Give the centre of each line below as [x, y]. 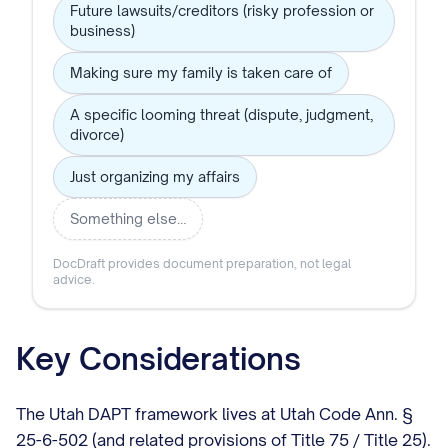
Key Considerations [158, 358]
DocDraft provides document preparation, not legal [202, 263]
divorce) [97, 134]
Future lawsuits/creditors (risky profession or [222, 10]
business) [102, 30]
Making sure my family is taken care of [201, 72]
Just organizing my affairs [155, 176]
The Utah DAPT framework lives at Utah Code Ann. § [214, 414]
